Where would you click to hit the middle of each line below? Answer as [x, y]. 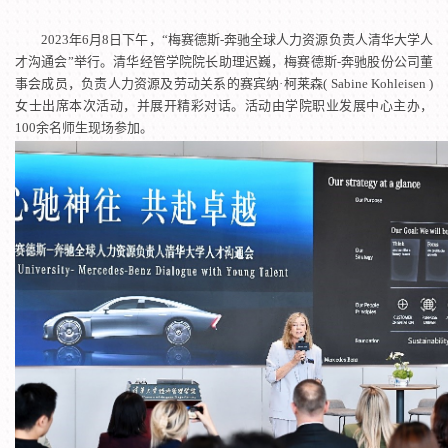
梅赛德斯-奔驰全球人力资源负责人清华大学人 [300, 40]
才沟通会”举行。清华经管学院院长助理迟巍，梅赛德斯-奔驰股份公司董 [224, 62]
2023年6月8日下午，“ [104, 40]
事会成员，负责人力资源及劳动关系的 [127, 84]
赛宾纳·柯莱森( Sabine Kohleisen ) [336, 84]
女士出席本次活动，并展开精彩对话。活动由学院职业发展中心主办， [224, 106]
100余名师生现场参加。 [84, 128]
